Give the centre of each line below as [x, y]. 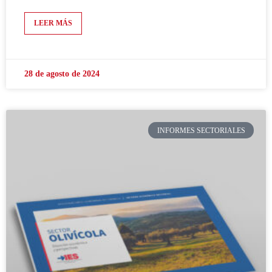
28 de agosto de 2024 [62, 74]
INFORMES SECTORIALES [201, 130]
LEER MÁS [53, 23]
